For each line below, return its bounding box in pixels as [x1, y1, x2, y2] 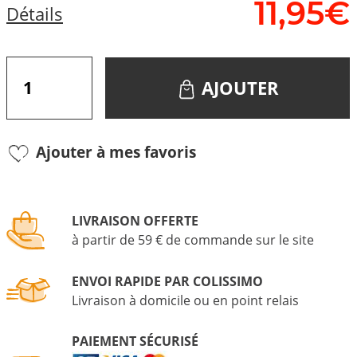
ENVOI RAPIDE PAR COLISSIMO [72, 273, 263, 291]
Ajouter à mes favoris [36, 142, 196, 163]
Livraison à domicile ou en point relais [72, 292, 299, 310]
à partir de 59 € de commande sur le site [72, 231, 314, 249]
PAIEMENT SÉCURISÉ [72, 332, 198, 351]
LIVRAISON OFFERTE [72, 212, 198, 230]
